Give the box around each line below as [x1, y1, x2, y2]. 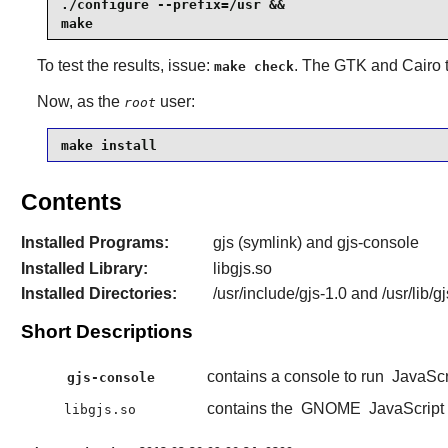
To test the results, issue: [36, 57, 214, 75]
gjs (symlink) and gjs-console [212, 234, 419, 252]
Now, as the [36, 93, 124, 111]
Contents [20, 189, 122, 216]
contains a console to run [206, 368, 388, 386]
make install [60, 137, 157, 153]
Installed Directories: [20, 285, 177, 303]
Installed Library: [20, 259, 148, 277]
